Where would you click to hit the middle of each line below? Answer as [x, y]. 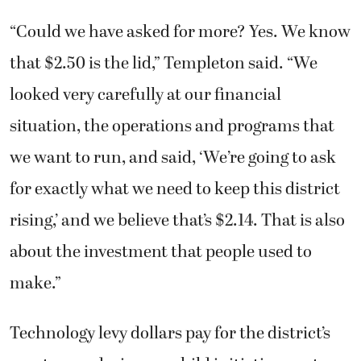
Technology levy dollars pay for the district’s [170, 333]
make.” [35, 284]
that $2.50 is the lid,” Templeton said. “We [164, 64]
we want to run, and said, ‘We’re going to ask [173, 158]
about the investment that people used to [161, 253]
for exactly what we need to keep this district [175, 190]
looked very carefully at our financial [145, 95]
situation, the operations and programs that [172, 127]
